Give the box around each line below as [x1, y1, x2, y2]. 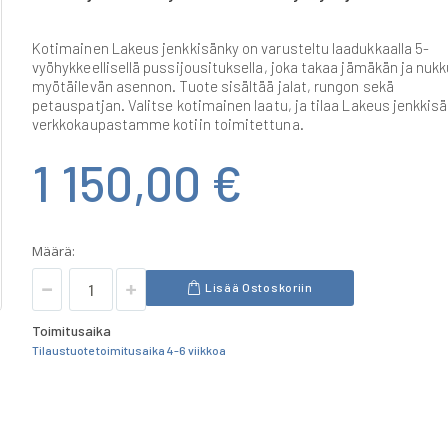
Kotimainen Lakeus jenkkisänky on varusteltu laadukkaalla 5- [32, 38, 430, 57]
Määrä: [32, 241, 75, 260]
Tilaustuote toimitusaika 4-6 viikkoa [32, 342, 226, 357]
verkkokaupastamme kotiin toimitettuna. [32, 114, 304, 133]
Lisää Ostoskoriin [204, 280, 313, 295]
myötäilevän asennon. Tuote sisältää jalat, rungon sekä [32, 76, 394, 95]
